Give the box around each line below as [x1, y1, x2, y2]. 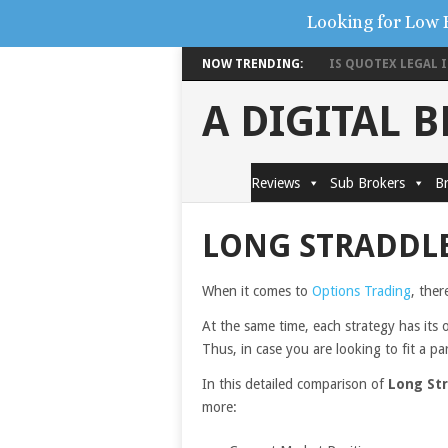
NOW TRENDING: [202, 57, 303, 71]
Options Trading [312, 283, 411, 299]
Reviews [251, 175, 300, 191]
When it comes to [202, 283, 312, 299]
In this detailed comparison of [202, 376, 388, 392]
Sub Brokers [330, 175, 405, 191]
